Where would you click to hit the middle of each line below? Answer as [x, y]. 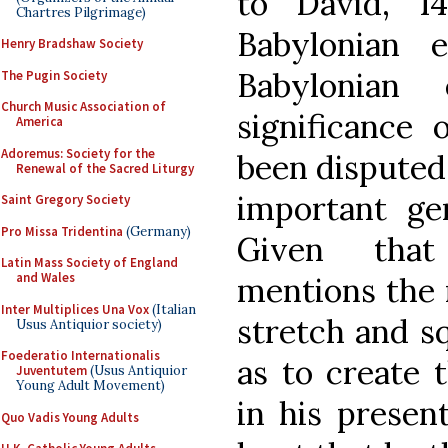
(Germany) [157, 231]
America [39, 121]
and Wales [45, 277]
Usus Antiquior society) [89, 324]
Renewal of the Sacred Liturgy [105, 168]
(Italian [172, 309]
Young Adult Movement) [90, 385]
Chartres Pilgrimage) [81, 12]
